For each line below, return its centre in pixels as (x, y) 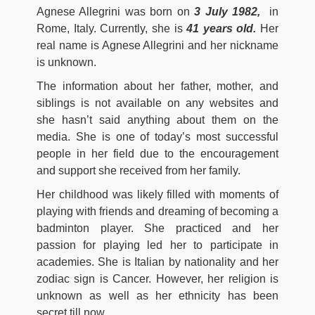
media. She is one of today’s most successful (157, 137)
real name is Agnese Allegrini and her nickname (157, 46)
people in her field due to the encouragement (157, 154)
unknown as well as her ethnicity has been (157, 296)
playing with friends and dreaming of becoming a (157, 212)
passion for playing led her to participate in (157, 245)
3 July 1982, (230, 12)
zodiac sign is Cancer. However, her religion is (157, 279)
